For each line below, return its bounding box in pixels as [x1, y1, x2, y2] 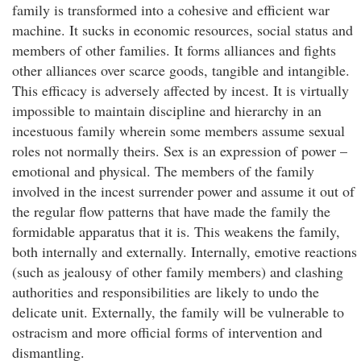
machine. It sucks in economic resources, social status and [12, 20, 353, 39]
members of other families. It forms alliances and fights [12, 40, 336, 60]
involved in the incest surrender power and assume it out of [12, 181, 355, 201]
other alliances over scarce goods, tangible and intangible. [12, 60, 350, 80]
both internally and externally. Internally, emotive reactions [12, 242, 357, 261]
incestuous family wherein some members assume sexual [12, 121, 345, 140]
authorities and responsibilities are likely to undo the [12, 282, 319, 301]
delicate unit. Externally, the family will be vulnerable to [12, 302, 344, 322]
